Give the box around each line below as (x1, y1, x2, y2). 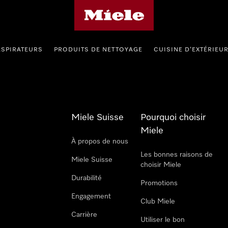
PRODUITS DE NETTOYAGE (53, 47, 142, 53)
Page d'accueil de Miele (73, 3, 150, 10)
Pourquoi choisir (140, 113, 206, 122)
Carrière (71, 211, 97, 218)
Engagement (71, 193, 111, 200)
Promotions (140, 180, 178, 187)
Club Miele (140, 198, 175, 205)
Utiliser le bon (140, 216, 185, 223)
